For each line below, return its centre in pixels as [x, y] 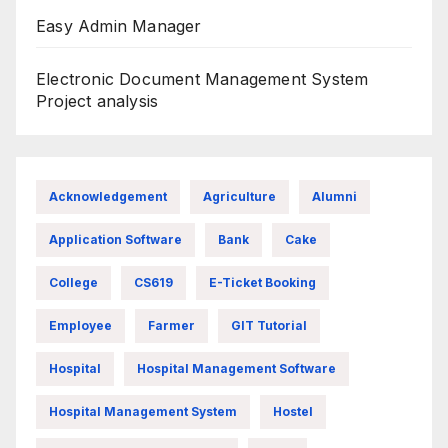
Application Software [115, 239]
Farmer [171, 325]
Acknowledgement [108, 196]
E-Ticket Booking [262, 282]
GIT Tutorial [269, 325]
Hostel [293, 411]
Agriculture [239, 196]
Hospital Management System [143, 411]
